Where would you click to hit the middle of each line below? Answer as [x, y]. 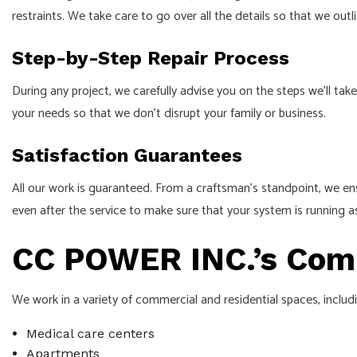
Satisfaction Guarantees [127, 155]
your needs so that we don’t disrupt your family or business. [169, 113]
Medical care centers [90, 333]
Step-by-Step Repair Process [151, 58]
